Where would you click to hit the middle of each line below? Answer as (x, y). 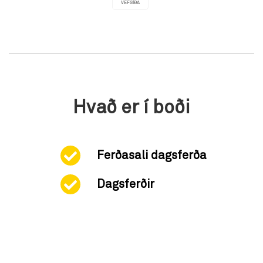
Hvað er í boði (131, 108)
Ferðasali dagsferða (151, 155)
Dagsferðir (125, 184)
